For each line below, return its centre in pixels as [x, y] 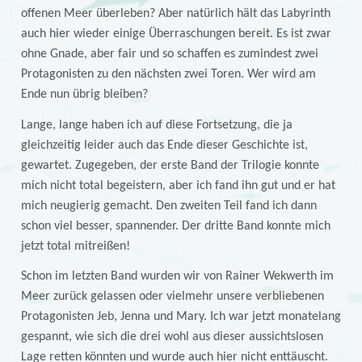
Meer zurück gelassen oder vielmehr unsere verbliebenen [172, 297]
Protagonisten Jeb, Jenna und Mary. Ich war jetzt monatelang [181, 317]
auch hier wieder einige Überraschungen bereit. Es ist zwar [176, 34]
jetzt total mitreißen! [75, 246]
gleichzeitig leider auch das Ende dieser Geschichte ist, [164, 145]
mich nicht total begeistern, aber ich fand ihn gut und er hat [178, 185]
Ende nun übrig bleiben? [84, 94]
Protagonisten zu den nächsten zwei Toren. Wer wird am [168, 74]
